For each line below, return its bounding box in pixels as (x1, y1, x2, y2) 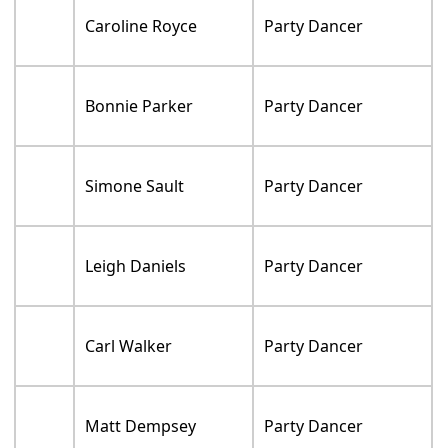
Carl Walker (85, 343, 173, 366)
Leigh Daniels (85, 263, 187, 286)
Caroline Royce (85, 23, 198, 46)
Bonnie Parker (85, 103, 194, 126)
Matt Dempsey (85, 423, 197, 446)
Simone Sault (85, 183, 185, 206)
